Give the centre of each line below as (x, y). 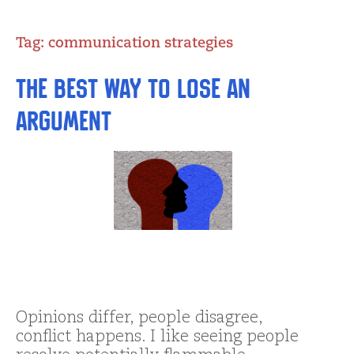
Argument (64, 121)
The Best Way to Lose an (133, 89)
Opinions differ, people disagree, (139, 319)
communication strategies (141, 43)
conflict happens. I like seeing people (157, 338)
